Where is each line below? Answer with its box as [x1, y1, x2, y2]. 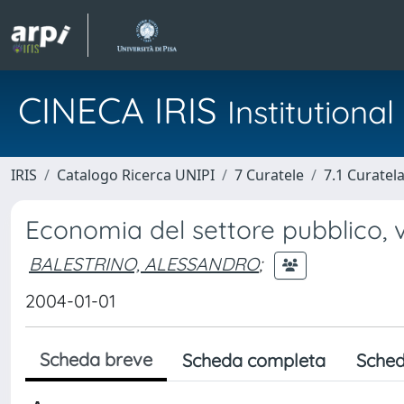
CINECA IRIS [18, 87, 227, 133]
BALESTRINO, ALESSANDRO [29, 252, 259, 275]
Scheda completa [182, 349, 326, 372]
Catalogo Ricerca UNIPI [57, 165, 215, 185]
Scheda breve [40, 348, 152, 371]
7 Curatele [234, 165, 304, 185]
